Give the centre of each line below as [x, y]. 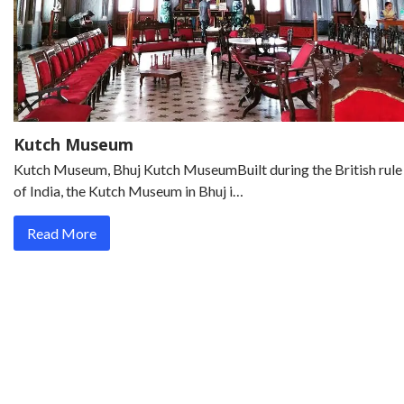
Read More [62, 233]
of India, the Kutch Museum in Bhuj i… [129, 190]
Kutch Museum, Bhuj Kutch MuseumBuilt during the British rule [208, 169]
